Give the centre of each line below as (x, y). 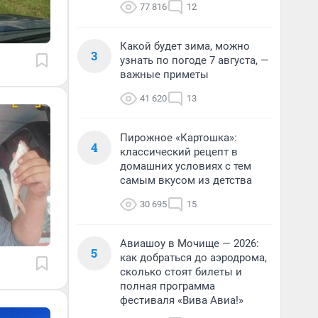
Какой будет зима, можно (185, 46)
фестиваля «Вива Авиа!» (182, 300)
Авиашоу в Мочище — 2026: (190, 243)
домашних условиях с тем (186, 166)
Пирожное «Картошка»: (179, 138)
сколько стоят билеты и (181, 272)
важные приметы (164, 75)
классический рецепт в (179, 152)
